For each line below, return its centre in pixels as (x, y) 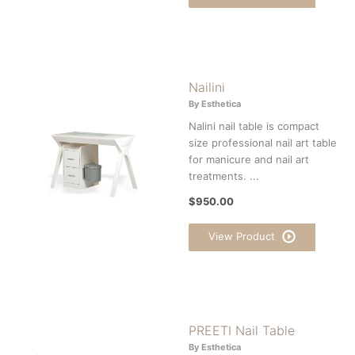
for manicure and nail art (249, 159)
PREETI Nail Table (242, 330)
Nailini (207, 87)
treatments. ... (224, 176)
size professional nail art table (263, 142)
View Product (243, 236)
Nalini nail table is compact (254, 126)
